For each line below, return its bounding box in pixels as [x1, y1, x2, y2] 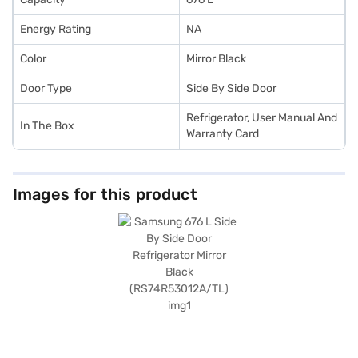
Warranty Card [186, 127, 259, 141]
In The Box [20, 119, 74, 133]
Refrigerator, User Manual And [186, 111, 337, 125]
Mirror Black [186, 52, 246, 66]
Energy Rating [20, 22, 91, 36]
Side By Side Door [186, 82, 276, 95]
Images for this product [13, 185, 197, 204]
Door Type [20, 82, 72, 95]
